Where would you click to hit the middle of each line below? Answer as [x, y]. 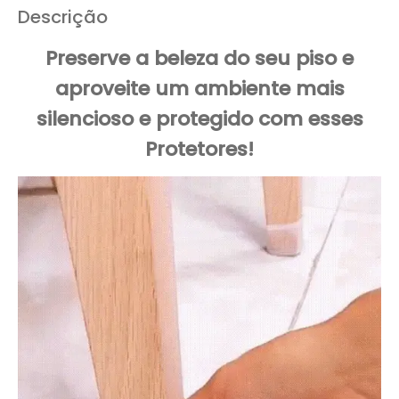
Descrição [63, 17]
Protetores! [199, 150]
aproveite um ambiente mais [199, 89]
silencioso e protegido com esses [199, 119]
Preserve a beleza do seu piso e [199, 59]
